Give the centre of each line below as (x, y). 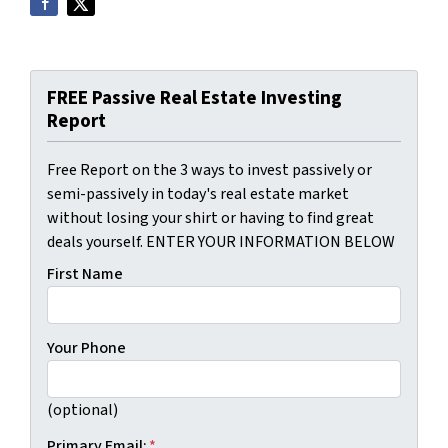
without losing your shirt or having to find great (210, 218)
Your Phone (86, 348)
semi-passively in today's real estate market (198, 194)
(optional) (82, 410)
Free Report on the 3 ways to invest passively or (209, 170)
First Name (85, 274)
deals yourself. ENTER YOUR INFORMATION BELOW (221, 242)
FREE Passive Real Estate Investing (194, 98)
